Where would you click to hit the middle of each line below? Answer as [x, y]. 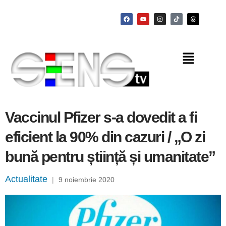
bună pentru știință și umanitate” [110, 157]
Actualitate [26, 179]
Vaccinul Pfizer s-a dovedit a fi [101, 118]
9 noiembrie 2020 [87, 180]
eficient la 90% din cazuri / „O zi [105, 137]
